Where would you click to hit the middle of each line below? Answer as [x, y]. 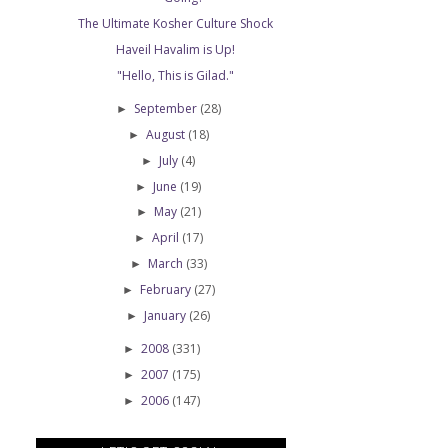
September [166, 109]
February [166, 289]
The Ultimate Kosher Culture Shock [176, 24]
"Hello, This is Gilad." [176, 75]
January [167, 315]
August [166, 134]
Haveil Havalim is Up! [176, 49]
